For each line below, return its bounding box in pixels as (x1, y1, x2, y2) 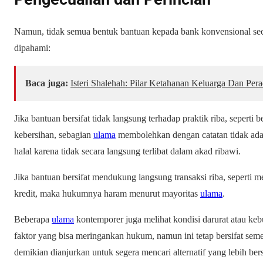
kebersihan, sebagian (14, 129, 93, 140)
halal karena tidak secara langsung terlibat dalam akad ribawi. (14, 146, 241, 156)
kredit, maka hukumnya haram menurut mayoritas (14, 188, 200, 198)
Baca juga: (25, 77, 68, 88)
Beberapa (14, 214, 52, 224)
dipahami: (14, 42, 50, 53)
